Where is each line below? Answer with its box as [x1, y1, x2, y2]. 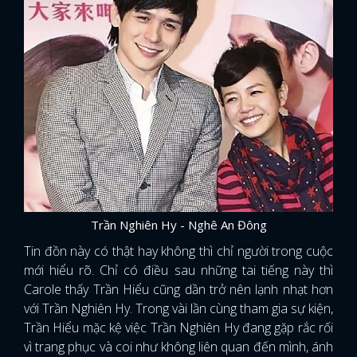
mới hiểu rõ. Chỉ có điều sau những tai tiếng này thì [24, 261, 333, 280]
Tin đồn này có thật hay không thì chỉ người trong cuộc [24, 242, 333, 261]
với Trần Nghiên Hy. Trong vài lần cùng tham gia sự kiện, [24, 300, 333, 318]
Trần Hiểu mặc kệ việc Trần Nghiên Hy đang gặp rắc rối [24, 319, 333, 337]
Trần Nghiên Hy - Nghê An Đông [90, 217, 267, 233]
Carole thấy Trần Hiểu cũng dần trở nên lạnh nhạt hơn [24, 280, 333, 299]
